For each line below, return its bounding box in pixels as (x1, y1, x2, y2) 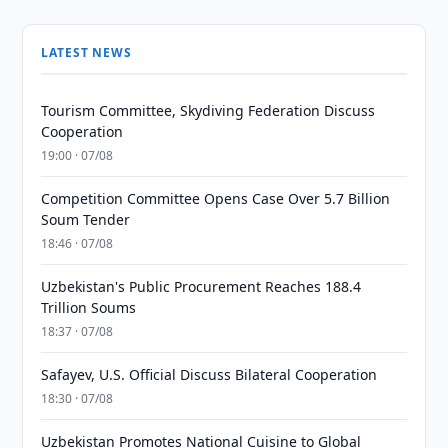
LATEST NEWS (41, 44, 132, 61)
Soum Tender (41, 210, 131, 229)
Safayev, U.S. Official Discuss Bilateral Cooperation (41, 365, 378, 384)
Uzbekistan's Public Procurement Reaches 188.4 (41, 277, 362, 296)
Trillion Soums (41, 298, 137, 317)
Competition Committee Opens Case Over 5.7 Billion (41, 189, 391, 208)
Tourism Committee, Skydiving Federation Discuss (41, 101, 376, 120)
